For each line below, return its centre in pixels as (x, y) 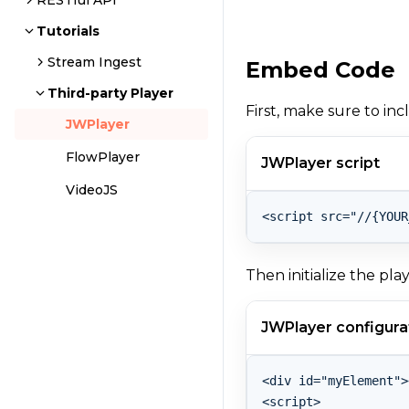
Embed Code (321, 69)
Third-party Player (110, 93)
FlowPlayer (103, 157)
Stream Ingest (94, 62)
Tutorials (68, 31)
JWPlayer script (321, 163)
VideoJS (92, 190)
